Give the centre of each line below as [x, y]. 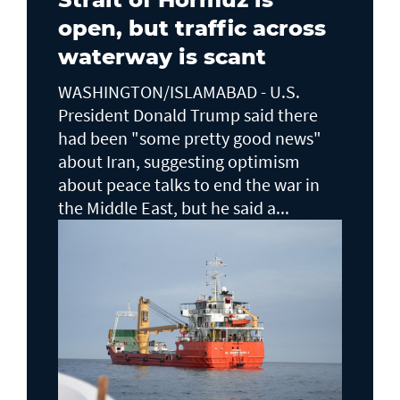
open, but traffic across [192, 28]
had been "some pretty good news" [190, 138]
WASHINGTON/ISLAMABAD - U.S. [179, 92]
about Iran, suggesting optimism [179, 161]
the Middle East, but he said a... [174, 208]
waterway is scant [162, 57]
